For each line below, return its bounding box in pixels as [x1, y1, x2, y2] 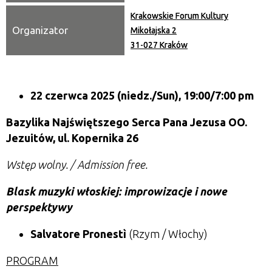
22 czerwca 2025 [30, 89, 115, 101]
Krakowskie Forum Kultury [131, 11, 228, 21]
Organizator [12, 24, 68, 36]
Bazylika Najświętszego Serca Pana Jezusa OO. [6, 116, 247, 128]
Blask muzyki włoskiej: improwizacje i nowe [6, 185, 227, 197]
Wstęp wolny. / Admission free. [6, 158, 148, 171]
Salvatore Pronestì [30, 228, 126, 240]
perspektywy [6, 201, 72, 213]
